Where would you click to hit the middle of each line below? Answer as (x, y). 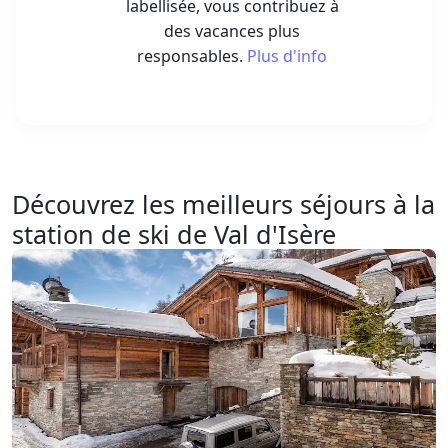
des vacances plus (232, 31)
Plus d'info (287, 56)
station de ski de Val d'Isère (174, 234)
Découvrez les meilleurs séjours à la (223, 204)
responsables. (192, 56)
